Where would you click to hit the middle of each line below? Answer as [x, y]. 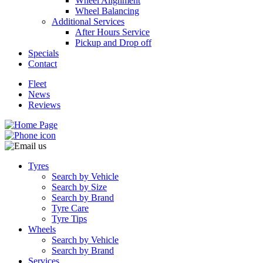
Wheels [42, 229]
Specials [43, 53]
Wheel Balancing [107, 11]
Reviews [44, 105]
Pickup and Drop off [113, 43]
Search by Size [79, 187]
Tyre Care [70, 208]
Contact [43, 64]
